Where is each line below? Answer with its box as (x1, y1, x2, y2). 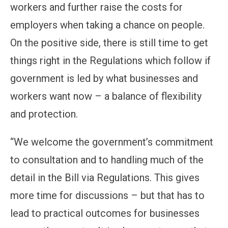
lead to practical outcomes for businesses (10, 207, 199, 219)
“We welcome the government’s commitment (10, 136, 213, 148)
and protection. (10, 108, 80, 120)
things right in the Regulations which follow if (10, 54, 211, 67)
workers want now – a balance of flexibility (10, 90, 202, 102)
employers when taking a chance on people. (10, 19, 205, 31)
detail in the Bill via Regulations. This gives (10, 172, 199, 184)
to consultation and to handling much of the (10, 154, 204, 166)
